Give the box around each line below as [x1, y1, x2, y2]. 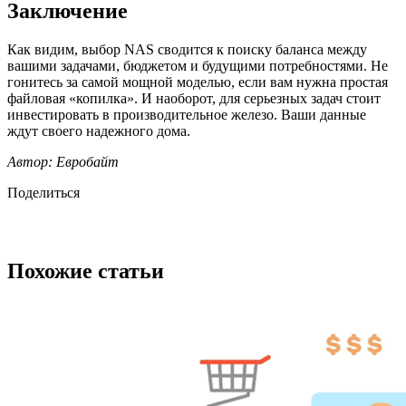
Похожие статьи [7, 259, 164, 284]
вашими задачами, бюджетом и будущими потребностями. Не [7, 58, 388, 74]
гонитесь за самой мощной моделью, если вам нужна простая [7, 74, 388, 91]
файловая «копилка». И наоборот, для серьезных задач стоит [7, 91, 381, 107]
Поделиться [7, 185, 80, 201]
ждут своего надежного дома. [7, 123, 190, 140]
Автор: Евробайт [7, 154, 119, 170]
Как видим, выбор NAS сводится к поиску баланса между [7, 42, 367, 58]
